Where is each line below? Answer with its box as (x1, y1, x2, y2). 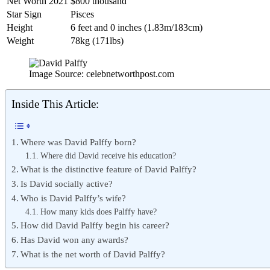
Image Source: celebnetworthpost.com (29, 69, 174, 79)
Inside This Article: (11, 98, 99, 110)
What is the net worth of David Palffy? (20, 249, 166, 259)
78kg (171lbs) (71, 36, 124, 46)
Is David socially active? (20, 178, 113, 189)
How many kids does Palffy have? (40, 207, 157, 216)
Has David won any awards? (20, 234, 129, 245)
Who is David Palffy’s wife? (20, 193, 127, 203)
